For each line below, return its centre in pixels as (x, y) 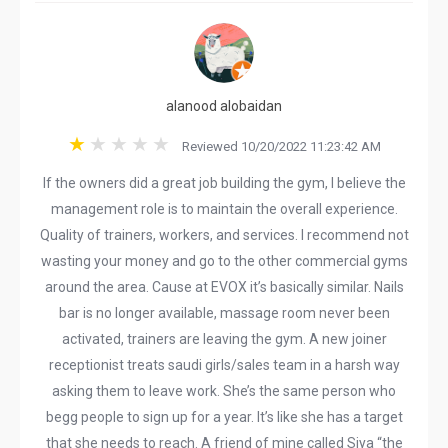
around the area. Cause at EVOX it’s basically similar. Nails (224, 287)
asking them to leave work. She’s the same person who (224, 391)
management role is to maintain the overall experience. (224, 209)
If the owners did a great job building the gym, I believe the (224, 183)
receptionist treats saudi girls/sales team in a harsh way (224, 365)
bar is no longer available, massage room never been (224, 313)
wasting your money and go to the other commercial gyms (224, 261)
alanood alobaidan (224, 106)
